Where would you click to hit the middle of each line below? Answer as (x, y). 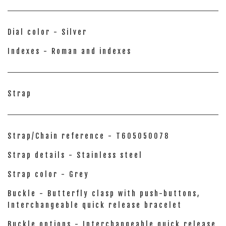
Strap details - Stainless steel (75, 155)
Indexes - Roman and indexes (70, 51)
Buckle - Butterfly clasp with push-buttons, (104, 193)
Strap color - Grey (48, 174)
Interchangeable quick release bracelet (95, 205)
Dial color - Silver (47, 32)
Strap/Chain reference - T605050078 (89, 136)
